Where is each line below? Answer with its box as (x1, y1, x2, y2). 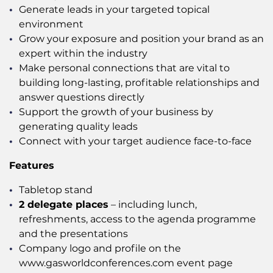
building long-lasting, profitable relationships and (19, 76, 260, 88)
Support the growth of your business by (19, 105, 213, 118)
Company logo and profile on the (19, 242, 181, 254)
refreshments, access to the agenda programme (19, 213, 256, 225)
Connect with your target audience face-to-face (19, 135, 252, 147)
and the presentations (19, 227, 128, 239)
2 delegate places (19, 198, 108, 210)
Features (9, 159, 54, 171)
